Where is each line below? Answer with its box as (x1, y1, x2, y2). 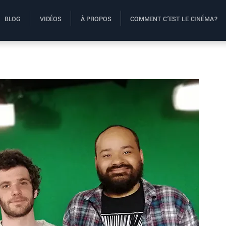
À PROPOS (80, 15, 111, 24)
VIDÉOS (39, 15, 62, 24)
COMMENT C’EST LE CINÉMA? (130, 15, 218, 24)
